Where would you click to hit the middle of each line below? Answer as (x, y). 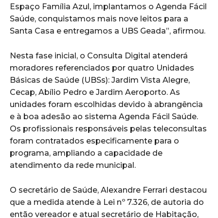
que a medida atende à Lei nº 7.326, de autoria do (107, 202)
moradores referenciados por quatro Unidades (102, 68)
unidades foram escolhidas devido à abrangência (106, 105)
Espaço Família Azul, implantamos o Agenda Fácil (108, 7)
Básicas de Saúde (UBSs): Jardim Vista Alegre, (100, 80)
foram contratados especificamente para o (94, 141)
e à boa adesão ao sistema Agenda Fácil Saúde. (104, 117)
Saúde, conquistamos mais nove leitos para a (99, 19)
